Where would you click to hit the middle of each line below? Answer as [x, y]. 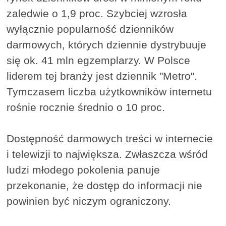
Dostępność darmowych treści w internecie [110, 138]
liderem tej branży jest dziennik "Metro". [102, 76]
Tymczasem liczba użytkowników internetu [109, 91]
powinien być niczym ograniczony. [89, 201]
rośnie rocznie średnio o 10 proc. [86, 107]
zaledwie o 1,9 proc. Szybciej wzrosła [97, 13]
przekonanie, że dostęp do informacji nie [105, 185]
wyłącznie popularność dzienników [90, 29]
